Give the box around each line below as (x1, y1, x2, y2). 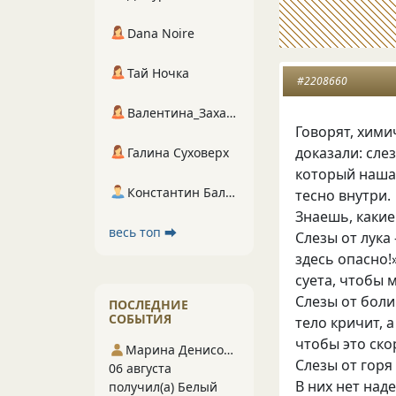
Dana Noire (127, 25, 194, 42)
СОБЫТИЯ (109, 310, 171, 327)
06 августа (109, 360, 171, 377)
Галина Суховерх (127, 144, 229, 161)
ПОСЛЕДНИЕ (109, 296, 188, 313)
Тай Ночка (127, 65, 189, 81)
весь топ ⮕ (109, 224, 177, 240)
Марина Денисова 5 (224, 341, 234, 358)
